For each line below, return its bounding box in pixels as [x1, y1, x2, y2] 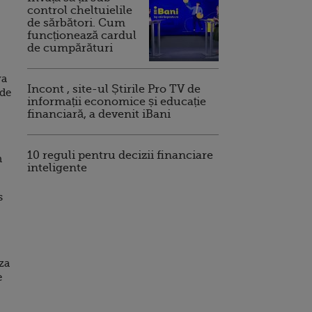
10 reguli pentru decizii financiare [27, 149, 213, 162]
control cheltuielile [27, 4, 132, 17]
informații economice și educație [27, 95, 206, 108]
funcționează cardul [27, 29, 136, 42]
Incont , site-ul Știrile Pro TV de [27, 83, 201, 95]
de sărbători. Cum [27, 17, 125, 29]
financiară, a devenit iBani [27, 108, 171, 120]
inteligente [27, 162, 87, 174]
